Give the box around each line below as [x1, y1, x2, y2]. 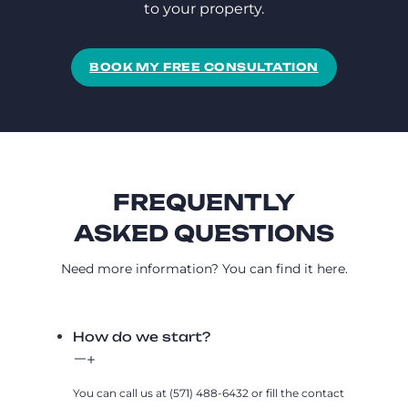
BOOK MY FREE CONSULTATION [89, 59, 319, 74]
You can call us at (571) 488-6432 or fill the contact [73, 385, 344, 400]
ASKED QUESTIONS [74, 219, 334, 247]
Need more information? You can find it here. [60, 260, 348, 277]
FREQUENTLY [113, 188, 295, 216]
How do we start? [73, 328, 210, 344]
